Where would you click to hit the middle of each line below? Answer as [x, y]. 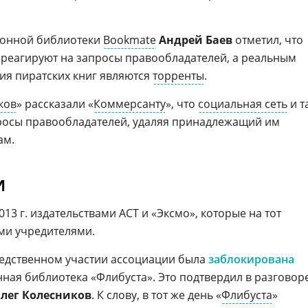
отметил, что [268, 40]
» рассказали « [55, 104]
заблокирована [251, 259]
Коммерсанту [130, 104]
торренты [178, 76]
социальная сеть [243, 104]
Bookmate [130, 40]
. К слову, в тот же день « [156, 295]
